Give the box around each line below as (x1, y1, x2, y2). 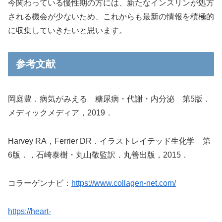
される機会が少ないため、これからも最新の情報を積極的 (8, 12, 214, 21)
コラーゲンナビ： (8, 178, 71, 187)
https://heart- (8, 207, 51, 216)
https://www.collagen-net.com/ (71, 178, 176, 187)
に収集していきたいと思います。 (8, 26, 127, 35)
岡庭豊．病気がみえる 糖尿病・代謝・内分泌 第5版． (8, 95, 211, 104)
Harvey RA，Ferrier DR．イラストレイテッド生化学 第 (8, 137, 211, 146)
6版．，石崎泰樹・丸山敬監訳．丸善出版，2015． (8, 151, 189, 160)
